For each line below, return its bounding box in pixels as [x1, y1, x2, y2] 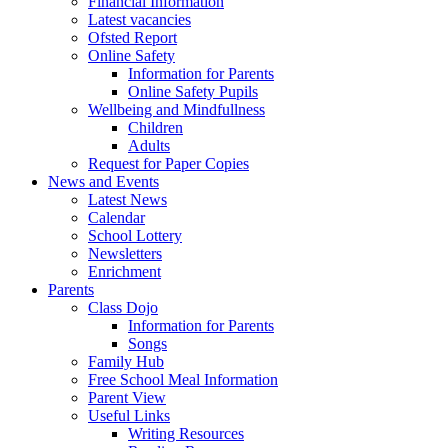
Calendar [88, 208, 145, 226]
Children [128, 118, 183, 136]
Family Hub [88, 352, 164, 370]
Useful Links [88, 406, 170, 424]
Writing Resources [128, 424, 244, 442]
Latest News [88, 190, 167, 208]
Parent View [88, 388, 166, 406]
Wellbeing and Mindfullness [88, 100, 265, 118]
